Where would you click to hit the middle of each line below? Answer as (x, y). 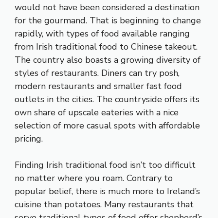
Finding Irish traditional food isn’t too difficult (105, 165)
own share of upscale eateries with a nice (97, 113)
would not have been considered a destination (107, 8)
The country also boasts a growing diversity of (108, 60)
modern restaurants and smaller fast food (98, 86)
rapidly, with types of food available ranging (102, 34)
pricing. (29, 139)
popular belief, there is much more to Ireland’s (107, 191)
